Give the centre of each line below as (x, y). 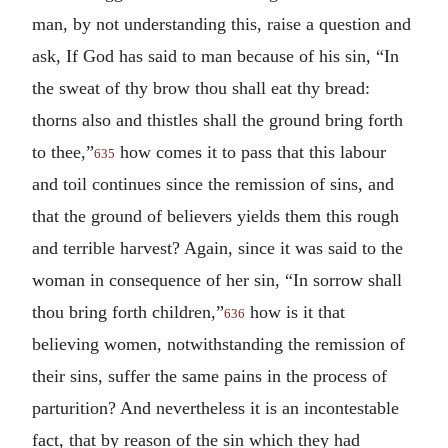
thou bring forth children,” (128, 311)
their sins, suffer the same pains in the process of (209, 375)
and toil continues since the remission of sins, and (213, 183)
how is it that (295, 311)
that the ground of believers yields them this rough (215, 215)
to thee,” (63, 151)
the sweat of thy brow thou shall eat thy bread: (201, 87)
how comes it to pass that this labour (250, 151)
